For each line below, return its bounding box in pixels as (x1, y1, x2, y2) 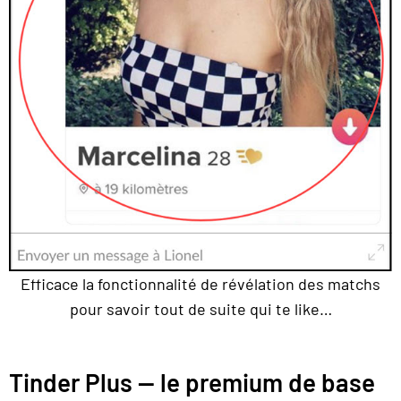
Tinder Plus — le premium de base (9, 367, 375, 398)
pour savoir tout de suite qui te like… (69, 299, 332, 320)
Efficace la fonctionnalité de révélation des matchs (21, 274, 380, 294)
